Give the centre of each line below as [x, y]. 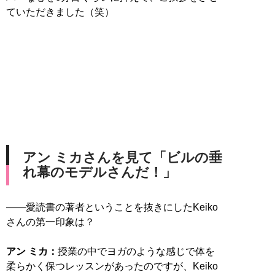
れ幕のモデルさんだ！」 [99, 172]
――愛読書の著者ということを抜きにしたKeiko [112, 207]
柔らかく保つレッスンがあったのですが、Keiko [112, 266]
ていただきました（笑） [60, 12]
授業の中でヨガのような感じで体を [136, 252]
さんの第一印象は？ [50, 222]
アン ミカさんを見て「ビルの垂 [122, 158]
